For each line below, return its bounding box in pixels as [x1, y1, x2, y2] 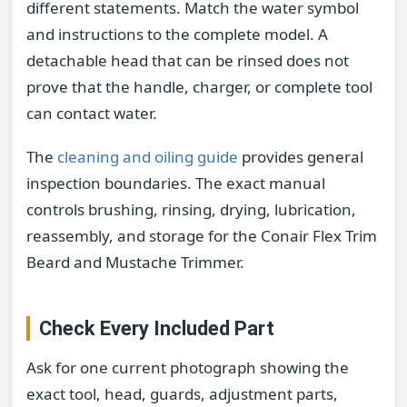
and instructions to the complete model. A [26, 24, 328, 45]
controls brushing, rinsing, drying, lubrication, [26, 198, 356, 220]
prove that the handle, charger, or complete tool [26, 76, 372, 98]
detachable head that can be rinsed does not [26, 50, 349, 72]
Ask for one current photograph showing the [26, 356, 349, 378]
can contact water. [26, 103, 157, 124]
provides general [238, 145, 363, 167]
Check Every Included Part [39, 316, 274, 340]
